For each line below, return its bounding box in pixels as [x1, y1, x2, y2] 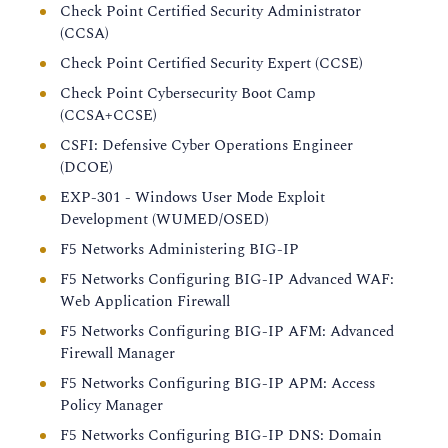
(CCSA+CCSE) [60, 104, 157, 127]
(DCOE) [60, 156, 113, 179]
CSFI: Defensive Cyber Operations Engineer [60, 134, 353, 157]
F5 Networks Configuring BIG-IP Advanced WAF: [60, 268, 394, 291]
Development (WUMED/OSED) [60, 208, 269, 231]
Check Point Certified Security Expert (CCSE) [60, 52, 363, 75]
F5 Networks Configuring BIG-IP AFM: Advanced [60, 320, 394, 343]
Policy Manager [60, 394, 163, 417]
